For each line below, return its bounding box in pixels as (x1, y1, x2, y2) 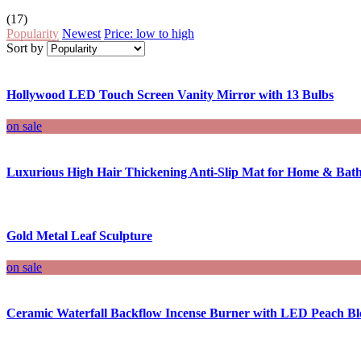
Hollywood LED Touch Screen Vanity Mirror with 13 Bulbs (6, 87, 334, 102)
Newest (62, 26, 101, 40)
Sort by (6, 40, 44, 55)
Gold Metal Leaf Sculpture (6, 228, 152, 243)
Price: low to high (104, 26, 194, 40)
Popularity (6, 26, 59, 40)
